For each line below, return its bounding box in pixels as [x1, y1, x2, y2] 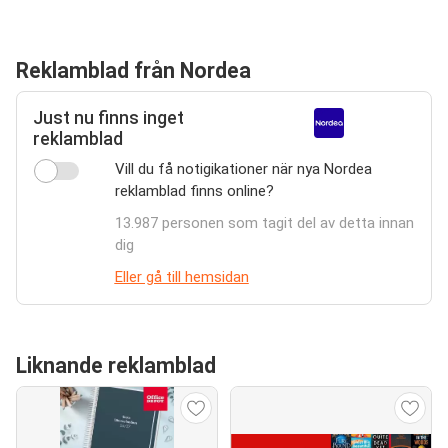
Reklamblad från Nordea [16, 58, 251, 83]
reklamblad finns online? [114, 182, 274, 200]
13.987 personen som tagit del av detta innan [114, 214, 414, 232]
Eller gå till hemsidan [114, 268, 249, 286]
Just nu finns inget [33, 108, 184, 128]
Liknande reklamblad [16, 353, 216, 378]
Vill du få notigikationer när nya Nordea [114, 160, 372, 178]
